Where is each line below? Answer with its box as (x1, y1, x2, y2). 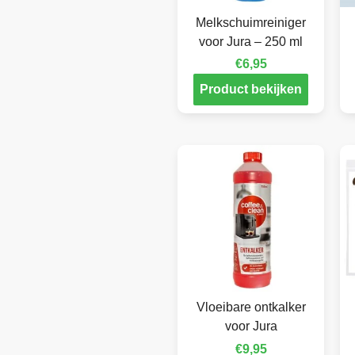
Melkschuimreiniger (196, 16, 306, 30)
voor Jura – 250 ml (199, 35, 303, 49)
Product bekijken (200, 82, 302, 97)
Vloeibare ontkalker (196, 300, 306, 315)
